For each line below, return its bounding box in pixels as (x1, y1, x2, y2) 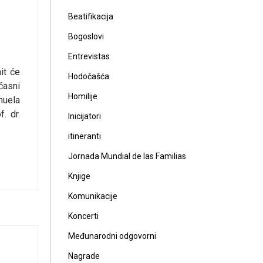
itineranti (68, 131, 101, 141)
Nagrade (68, 251, 100, 261)
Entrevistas (68, 52, 110, 61)
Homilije (68, 92, 97, 101)
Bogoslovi (68, 32, 104, 41)
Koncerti (68, 211, 99, 221)
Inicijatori (68, 112, 101, 121)
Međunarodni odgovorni (68, 231, 156, 241)
